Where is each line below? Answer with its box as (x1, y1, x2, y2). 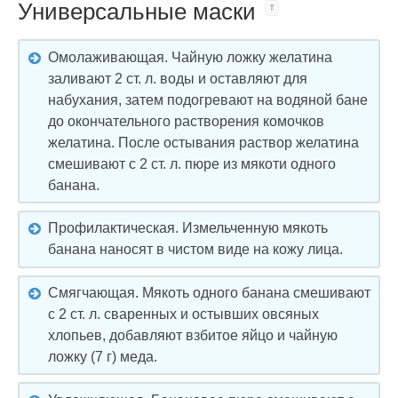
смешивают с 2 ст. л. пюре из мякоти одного (48, 155, 336, 171)
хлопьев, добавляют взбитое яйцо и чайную (48, 328, 338, 344)
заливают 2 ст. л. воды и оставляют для (48, 70, 307, 86)
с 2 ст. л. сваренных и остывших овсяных (48, 306, 319, 322)
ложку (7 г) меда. (48, 349, 157, 365)
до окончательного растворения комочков (48, 113, 324, 129)
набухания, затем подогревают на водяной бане (48, 92, 368, 107)
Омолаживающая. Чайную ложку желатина (48, 49, 332, 65)
